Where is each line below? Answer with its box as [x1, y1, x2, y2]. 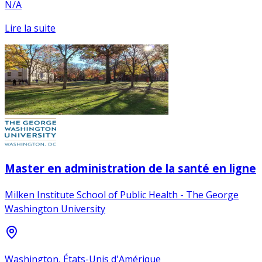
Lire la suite [5, 21, 56, 35]
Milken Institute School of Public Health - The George [5, 188, 239, 201]
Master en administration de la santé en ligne [5, 161, 256, 176]
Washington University [5, 202, 105, 215]
